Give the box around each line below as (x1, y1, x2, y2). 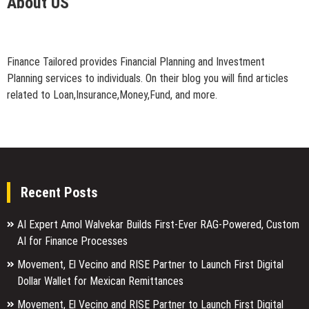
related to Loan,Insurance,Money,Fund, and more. (7, 88, 217, 101)
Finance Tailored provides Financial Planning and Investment (7, 54, 265, 68)
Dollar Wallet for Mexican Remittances (17, 274, 183, 288)
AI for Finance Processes (17, 234, 128, 248)
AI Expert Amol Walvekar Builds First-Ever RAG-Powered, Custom (17, 217, 299, 231)
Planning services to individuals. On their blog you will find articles (7, 71, 288, 85)
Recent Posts (21, 183, 98, 201)
